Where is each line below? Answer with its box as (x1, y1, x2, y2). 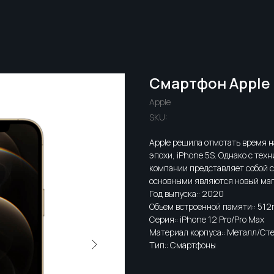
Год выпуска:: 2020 (149, 188, 224, 199)
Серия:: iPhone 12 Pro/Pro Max (149, 213, 264, 225)
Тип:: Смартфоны (149, 239, 216, 251)
